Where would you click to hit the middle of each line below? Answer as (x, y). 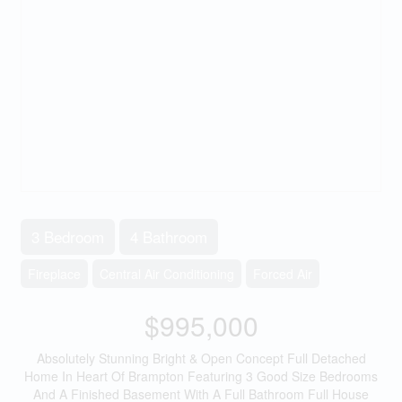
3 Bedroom (67, 236)
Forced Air (282, 274)
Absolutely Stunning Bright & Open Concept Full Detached (201, 358)
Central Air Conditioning (166, 274)
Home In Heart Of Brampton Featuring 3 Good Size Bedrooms (201, 376)
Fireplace (54, 274)
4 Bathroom (168, 236)
